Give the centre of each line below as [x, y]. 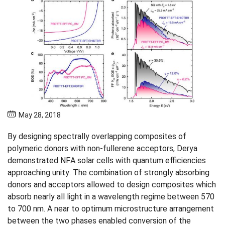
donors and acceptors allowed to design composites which [112, 185]
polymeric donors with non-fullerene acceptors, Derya [102, 149]
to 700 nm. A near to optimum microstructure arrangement [111, 209]
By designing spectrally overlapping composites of [97, 137]
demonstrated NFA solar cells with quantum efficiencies [107, 161]
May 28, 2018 [39, 115]
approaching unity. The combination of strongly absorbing [108, 173]
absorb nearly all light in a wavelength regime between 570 [111, 197]
